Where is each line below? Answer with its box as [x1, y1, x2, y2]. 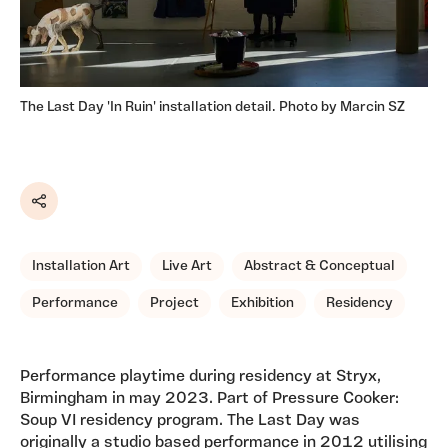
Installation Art [32, 259, 130, 275]
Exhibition [231, 296, 294, 312]
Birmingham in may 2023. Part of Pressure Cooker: [20, 391, 399, 408]
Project [150, 296, 199, 312]
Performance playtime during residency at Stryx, [20, 369, 381, 386]
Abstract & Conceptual [244, 259, 395, 275]
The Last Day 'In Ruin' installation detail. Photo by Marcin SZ [20, 100, 405, 116]
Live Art [162, 259, 212, 275]
